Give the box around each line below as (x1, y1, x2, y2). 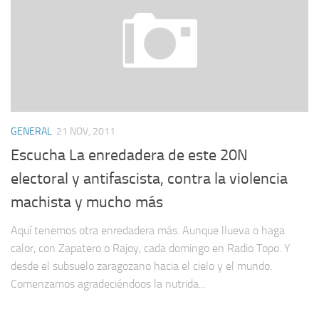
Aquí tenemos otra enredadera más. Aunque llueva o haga (11, 223, 285, 237)
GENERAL (11, 125, 52, 138)
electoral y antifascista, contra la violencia (11, 169, 288, 188)
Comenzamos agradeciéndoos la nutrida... (11, 276, 205, 291)
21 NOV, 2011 (56, 125, 115, 138)
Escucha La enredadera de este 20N (11, 145, 248, 164)
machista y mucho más (11, 192, 163, 211)
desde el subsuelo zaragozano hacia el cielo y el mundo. (11, 258, 272, 273)
